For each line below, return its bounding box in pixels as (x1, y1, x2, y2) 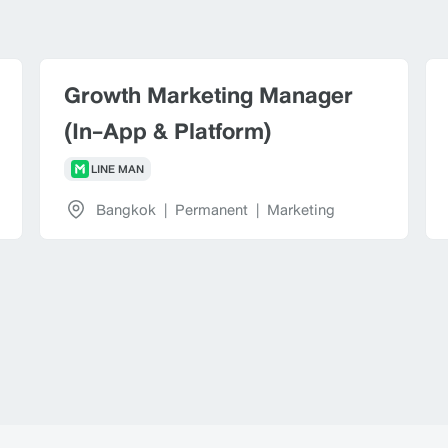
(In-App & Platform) (64, 113, 273, 148)
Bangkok (96, 197, 157, 221)
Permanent (175, 197, 249, 221)
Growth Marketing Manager (64, 77, 354, 112)
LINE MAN (91, 160, 145, 178)
